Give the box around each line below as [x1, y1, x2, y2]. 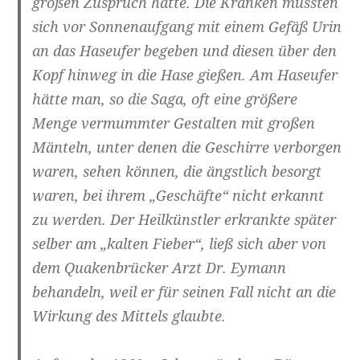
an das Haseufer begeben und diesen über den [32, 41, 337, 61]
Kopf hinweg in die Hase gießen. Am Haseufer [32, 65, 338, 85]
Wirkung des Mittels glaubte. [32, 306, 227, 326]
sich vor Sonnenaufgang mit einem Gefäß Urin [32, 17, 342, 37]
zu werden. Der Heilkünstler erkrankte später [32, 210, 337, 230]
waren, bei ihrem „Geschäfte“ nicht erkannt [32, 186, 325, 206]
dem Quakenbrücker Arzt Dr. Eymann [32, 258, 287, 278]
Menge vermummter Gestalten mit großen [32, 113, 316, 133]
